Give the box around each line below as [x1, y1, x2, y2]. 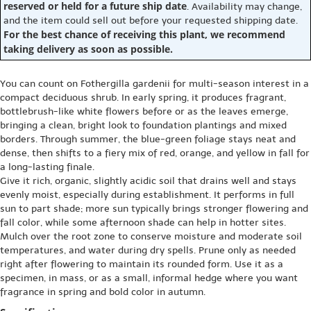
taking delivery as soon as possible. [3, 42, 173, 56]
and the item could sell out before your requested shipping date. [3, 14, 298, 26]
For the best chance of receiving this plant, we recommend [3, 27, 285, 41]
